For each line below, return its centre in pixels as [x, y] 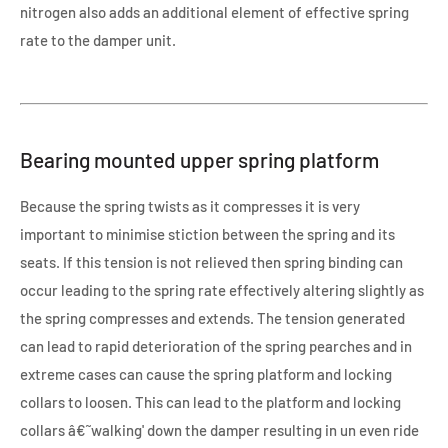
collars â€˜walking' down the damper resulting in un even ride [219, 430]
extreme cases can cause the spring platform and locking [206, 374]
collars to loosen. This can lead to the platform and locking [210, 402]
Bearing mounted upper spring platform [199, 159]
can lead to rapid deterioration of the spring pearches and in [216, 346]
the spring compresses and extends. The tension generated [212, 318]
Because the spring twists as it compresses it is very [190, 206]
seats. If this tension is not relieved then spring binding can [211, 262]
